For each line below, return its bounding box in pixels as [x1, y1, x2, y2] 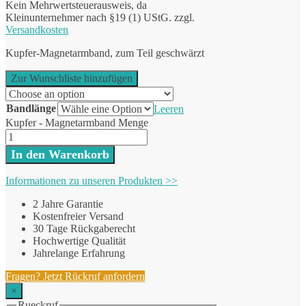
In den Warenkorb [11, 147, 109, 161]
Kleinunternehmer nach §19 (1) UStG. [5, 11, 171, 23]
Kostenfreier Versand [33, 210, 124, 222]
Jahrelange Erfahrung [33, 247, 125, 259]
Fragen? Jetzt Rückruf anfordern [5, 270, 145, 282]
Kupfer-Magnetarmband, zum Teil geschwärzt [5, 46, 204, 59]
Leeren [154, 102, 184, 115]
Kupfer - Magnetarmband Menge [5, 116, 148, 128]
